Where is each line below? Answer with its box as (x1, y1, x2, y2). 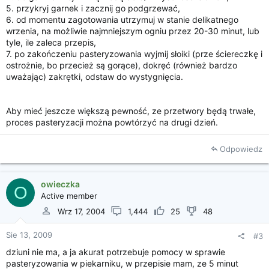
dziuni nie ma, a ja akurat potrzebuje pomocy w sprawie (6, 247, 225, 257)
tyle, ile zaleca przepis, (6, 37, 96, 47)
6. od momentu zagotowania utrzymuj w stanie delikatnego (6, 14, 238, 25)
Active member (41, 191, 97, 201)
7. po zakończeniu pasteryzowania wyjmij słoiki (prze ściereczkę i (6, 49, 262, 59)
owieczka (41, 179, 80, 189)
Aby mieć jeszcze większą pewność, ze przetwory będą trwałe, (6, 106, 256, 116)
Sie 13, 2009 (6, 230, 52, 240)
